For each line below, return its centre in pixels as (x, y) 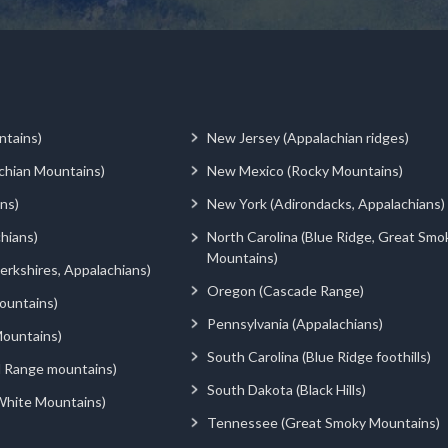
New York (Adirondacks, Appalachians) (326, 203)
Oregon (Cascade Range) (285, 290)
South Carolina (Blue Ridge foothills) (319, 356)
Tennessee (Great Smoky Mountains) (323, 422)
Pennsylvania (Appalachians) (295, 323)
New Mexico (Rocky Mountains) (305, 170)
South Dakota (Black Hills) (286, 389)
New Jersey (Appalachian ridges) (308, 137)
